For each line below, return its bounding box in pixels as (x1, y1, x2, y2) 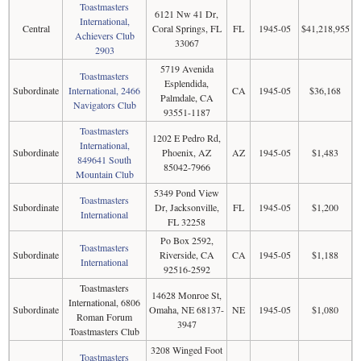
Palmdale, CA (160, 91, 214, 104)
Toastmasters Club (69, 325, 139, 338)
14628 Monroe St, (151, 288, 222, 301)
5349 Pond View (154, 186, 219, 199)
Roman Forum (77, 310, 132, 323)
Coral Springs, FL (151, 22, 222, 35)
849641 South (77, 153, 131, 166)
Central (22, 22, 50, 35)
